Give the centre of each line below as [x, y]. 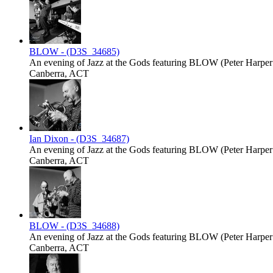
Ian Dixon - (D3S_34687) [79, 139]
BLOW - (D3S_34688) [74, 226]
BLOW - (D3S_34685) [74, 52]
